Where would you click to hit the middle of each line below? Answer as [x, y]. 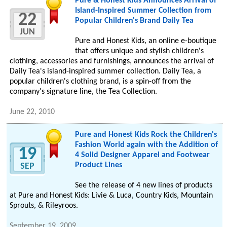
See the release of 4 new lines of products [143, 186]
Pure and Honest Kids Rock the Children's [146, 135]
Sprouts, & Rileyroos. [44, 206]
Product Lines [98, 165]
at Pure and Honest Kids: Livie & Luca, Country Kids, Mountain [111, 196]
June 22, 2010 [32, 112]
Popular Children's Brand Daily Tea [134, 21]
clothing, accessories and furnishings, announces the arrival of [112, 62]
